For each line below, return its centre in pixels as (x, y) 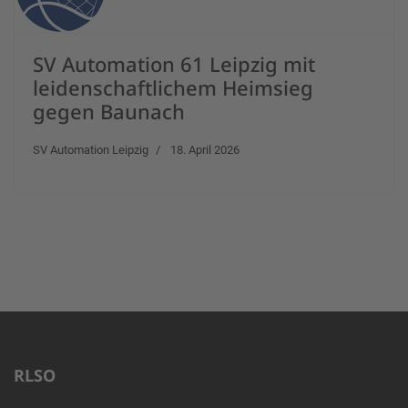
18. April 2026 (205, 150)
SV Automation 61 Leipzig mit (174, 64)
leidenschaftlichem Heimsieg (173, 87)
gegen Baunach (109, 111)
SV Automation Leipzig (91, 150)
